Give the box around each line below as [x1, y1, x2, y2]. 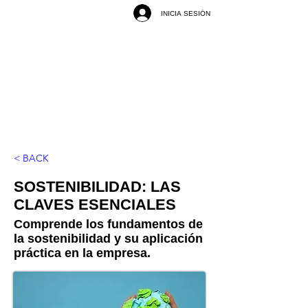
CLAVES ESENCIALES [14, 196, 176, 213]
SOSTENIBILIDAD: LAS [14, 178, 181, 195]
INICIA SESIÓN [161, 9, 210, 17]
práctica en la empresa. [14, 246, 151, 260]
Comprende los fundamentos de [14, 217, 203, 231]
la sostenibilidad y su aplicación [14, 232, 203, 245]
